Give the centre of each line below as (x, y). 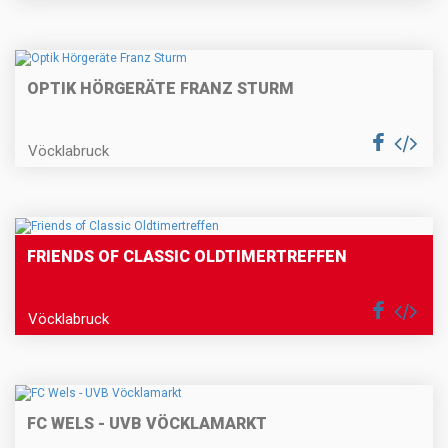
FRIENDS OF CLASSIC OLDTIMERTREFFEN (187, 256)
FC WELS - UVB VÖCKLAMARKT (147, 424)
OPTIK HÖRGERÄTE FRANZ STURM (160, 89)
